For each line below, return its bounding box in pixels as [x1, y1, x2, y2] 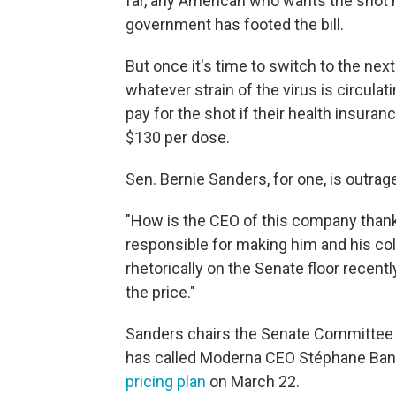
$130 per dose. [126, 128, 230, 147]
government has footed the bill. [126, 15, 344, 34]
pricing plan [126, 372, 206, 391]
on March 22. [206, 372, 300, 391]
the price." [126, 283, 195, 301]
